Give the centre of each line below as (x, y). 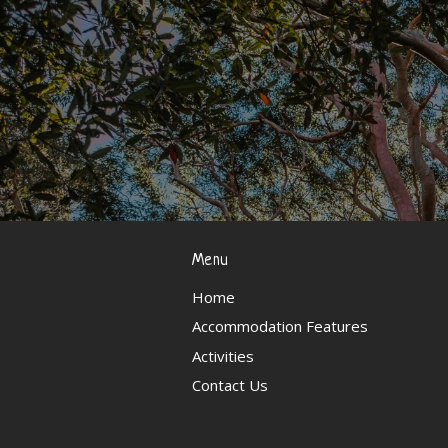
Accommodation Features (280, 326)
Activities (223, 355)
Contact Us (230, 385)
